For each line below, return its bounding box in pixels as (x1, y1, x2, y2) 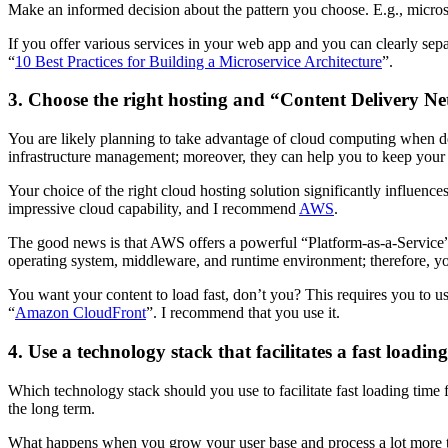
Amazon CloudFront (15, 304, 146, 322)
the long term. (8, 399, 95, 417)
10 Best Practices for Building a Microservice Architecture (15, 52, 382, 70)
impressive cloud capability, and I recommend (8, 200, 299, 218)
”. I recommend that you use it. (146, 304, 340, 322)
